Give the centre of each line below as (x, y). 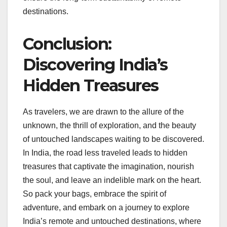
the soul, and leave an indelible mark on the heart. (112, 180)
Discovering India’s (95, 65)
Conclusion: (67, 44)
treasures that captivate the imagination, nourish (108, 167)
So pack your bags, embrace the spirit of (94, 194)
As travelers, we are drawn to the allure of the (103, 112)
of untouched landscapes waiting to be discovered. (113, 139)
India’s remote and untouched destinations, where (112, 221)
